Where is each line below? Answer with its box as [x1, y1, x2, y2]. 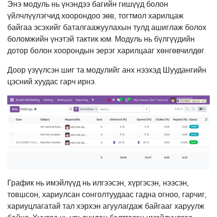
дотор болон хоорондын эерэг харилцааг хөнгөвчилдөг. [7, 46, 206, 55]
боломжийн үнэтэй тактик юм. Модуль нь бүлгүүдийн [7, 34, 195, 44]
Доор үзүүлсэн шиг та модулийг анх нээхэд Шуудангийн [7, 65, 206, 75]
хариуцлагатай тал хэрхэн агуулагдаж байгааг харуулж [7, 201, 204, 211]
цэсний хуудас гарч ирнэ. [7, 77, 96, 86]
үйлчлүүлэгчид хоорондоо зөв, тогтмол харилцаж [7, 11, 184, 20]
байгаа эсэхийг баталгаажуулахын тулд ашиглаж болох [7, 23, 206, 32]
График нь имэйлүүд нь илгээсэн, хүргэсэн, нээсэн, [7, 178, 189, 187]
